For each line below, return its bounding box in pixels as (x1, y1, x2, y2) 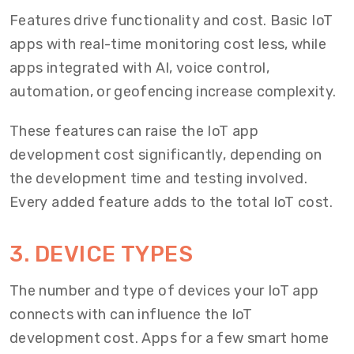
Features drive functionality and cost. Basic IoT (9, 12, 333, 29)
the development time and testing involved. (9, 170, 308, 187)
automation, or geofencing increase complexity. (9, 83, 337, 100)
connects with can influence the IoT (9, 306, 253, 323)
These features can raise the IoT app (9, 122, 258, 140)
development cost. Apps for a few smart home (9, 330, 330, 347)
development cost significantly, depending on (9, 146, 322, 164)
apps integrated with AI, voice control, (9, 59, 270, 77)
